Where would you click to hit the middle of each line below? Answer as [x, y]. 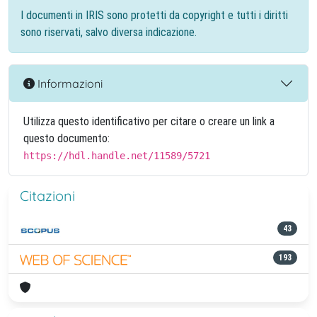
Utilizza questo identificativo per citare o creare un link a [149, 121]
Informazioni [69, 83]
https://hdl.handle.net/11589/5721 [117, 156]
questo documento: [67, 138]
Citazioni [47, 196]
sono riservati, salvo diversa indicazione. [109, 32]
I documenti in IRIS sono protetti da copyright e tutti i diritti [154, 15]
